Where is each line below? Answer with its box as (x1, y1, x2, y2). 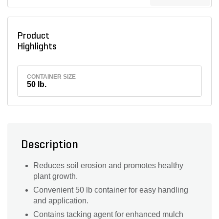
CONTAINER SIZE (27, 73, 76, 80)
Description (21, 139, 78, 152)
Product (17, 31, 49, 41)
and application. (33, 197, 88, 205)
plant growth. (33, 172, 78, 181)
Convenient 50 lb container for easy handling (33, 186, 188, 195)
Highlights (17, 42, 61, 52)
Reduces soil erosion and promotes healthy (33, 161, 183, 170)
